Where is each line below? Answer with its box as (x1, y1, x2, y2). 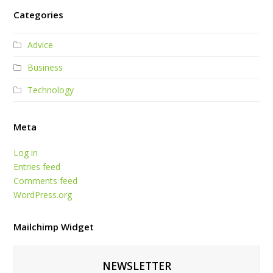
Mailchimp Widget (13, 220, 94, 233)
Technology (27, 83, 74, 96)
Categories (13, 8, 64, 21)
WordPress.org (13, 188, 73, 200)
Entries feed (13, 160, 61, 172)
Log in (13, 146, 38, 158)
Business (27, 61, 63, 73)
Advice (27, 38, 54, 51)
